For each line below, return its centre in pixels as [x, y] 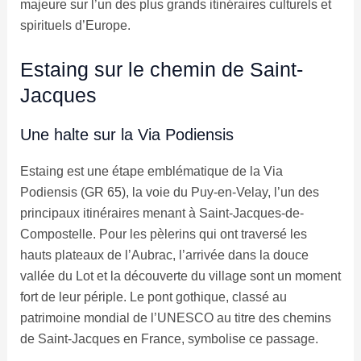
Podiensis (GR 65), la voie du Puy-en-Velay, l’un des [169, 193]
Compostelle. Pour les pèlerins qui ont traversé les [163, 234]
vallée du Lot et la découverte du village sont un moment [180, 276]
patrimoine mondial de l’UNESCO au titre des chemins [175, 318]
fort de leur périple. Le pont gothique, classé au [153, 297]
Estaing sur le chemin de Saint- [161, 70]
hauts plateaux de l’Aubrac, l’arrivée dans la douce [164, 255]
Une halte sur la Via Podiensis [127, 135]
